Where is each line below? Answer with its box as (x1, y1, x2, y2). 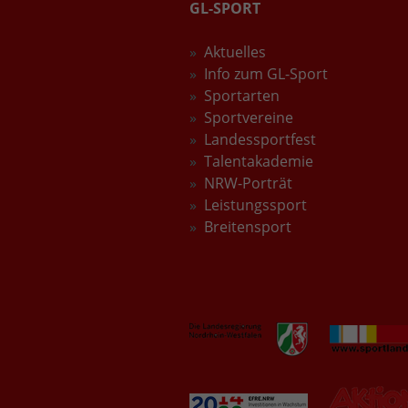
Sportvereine (204, 107, 293, 127)
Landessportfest (204, 128, 316, 149)
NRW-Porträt (204, 172, 292, 193)
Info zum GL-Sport (204, 63, 328, 84)
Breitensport (204, 216, 291, 237)
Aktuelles (204, 41, 266, 62)
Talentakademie (204, 150, 313, 171)
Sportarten (204, 85, 280, 106)
